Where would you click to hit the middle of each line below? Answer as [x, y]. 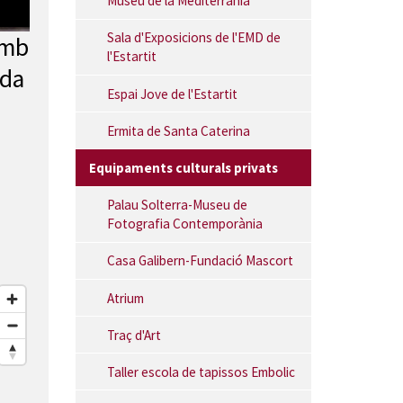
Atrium [125, 298]
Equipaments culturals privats [183, 167]
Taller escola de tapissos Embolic [201, 372]
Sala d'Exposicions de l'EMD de [193, 38]
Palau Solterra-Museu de [177, 205]
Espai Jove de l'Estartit [172, 94]
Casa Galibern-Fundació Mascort [200, 261]
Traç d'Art [134, 335]
